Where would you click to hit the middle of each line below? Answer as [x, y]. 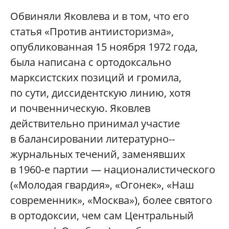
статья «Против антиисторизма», [92, 32]
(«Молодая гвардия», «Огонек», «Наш [102, 185]
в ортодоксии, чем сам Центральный [102, 216]
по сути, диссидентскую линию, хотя [100, 93]
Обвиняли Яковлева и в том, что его [100, 16]
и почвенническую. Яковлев [80, 108]
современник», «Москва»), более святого [111, 200]
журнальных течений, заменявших [98, 154]
